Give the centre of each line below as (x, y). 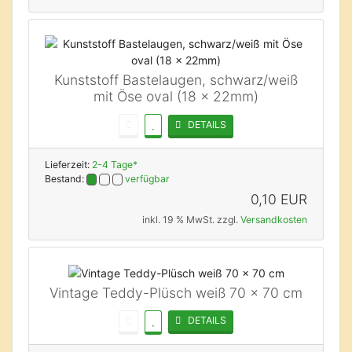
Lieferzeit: (68, 165)
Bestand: (66, 179)
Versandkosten (274, 220)
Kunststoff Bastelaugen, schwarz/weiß (176, 80)
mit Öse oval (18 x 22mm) (176, 96)
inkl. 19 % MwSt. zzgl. (191, 220)
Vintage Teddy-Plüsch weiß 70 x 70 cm (176, 292)
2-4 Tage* (115, 165)
